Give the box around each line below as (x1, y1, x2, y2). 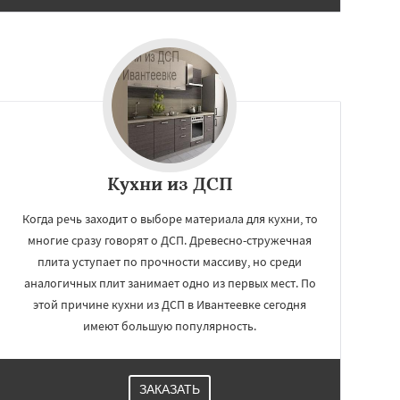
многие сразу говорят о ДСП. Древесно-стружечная (28, 232, 312, 248)
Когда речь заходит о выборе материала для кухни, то (21, 211, 318, 227)
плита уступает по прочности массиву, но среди (37, 254, 302, 270)
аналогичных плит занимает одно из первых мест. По (23, 275, 316, 291)
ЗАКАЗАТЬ (139, 382, 200, 396)
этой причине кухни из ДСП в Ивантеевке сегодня (33, 296, 306, 312)
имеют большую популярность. (83, 318, 256, 334)
